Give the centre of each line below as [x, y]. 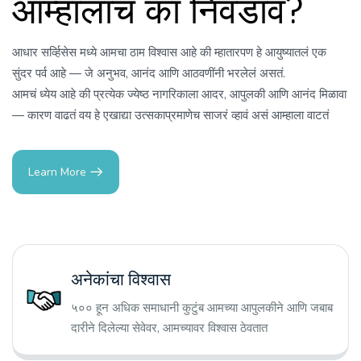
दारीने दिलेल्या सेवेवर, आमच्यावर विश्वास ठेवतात [169, 328]
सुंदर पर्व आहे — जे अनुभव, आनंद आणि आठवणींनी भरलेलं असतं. [149, 74]
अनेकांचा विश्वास [121, 280]
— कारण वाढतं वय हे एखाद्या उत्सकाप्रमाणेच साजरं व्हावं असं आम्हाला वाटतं [172, 116]
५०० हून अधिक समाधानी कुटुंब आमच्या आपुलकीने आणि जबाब [202, 308]
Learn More [57, 172]
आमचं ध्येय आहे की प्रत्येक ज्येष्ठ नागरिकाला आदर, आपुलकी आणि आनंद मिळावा [179, 95]
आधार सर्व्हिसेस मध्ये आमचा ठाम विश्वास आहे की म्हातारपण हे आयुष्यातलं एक [169, 53]
